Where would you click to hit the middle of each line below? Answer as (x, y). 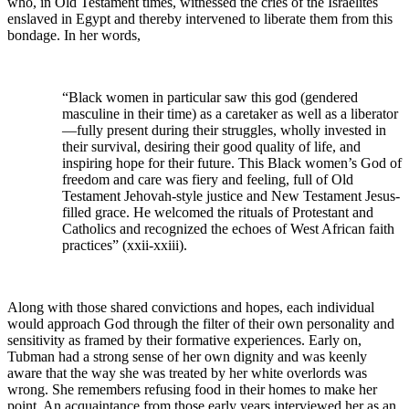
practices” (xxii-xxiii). (125, 245)
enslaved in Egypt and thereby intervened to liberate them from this (200, 18)
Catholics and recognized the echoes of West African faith (228, 228)
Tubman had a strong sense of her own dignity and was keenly (187, 356)
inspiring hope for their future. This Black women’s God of (232, 163)
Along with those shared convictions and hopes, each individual (191, 307)
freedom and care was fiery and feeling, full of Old (208, 179)
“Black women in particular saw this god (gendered (210, 97)
